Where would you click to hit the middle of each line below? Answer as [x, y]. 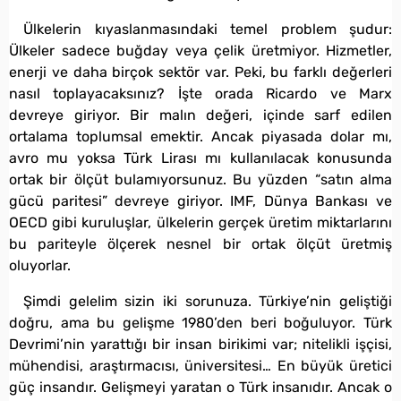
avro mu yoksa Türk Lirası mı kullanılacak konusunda [200, 158]
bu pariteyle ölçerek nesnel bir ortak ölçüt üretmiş [200, 243]
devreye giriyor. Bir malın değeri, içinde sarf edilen [200, 115]
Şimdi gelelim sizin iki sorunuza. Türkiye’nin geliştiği [208, 301]
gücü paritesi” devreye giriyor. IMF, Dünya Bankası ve [200, 200]
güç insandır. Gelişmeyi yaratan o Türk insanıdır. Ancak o [200, 387]
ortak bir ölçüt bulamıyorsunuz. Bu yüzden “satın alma [200, 179]
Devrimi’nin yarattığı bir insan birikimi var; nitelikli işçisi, [200, 344]
